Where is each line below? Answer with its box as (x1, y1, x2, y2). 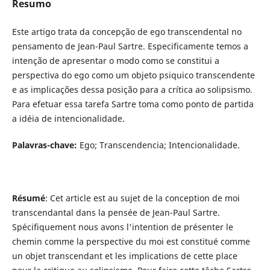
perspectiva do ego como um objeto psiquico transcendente (11, 69, 255, 81)
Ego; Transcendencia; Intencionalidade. (77, 139, 240, 151)
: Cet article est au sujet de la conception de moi (45, 192, 240, 204)
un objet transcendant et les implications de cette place (11, 250, 237, 262)
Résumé (11, 192, 45, 204)
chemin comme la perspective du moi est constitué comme (11, 236, 250, 248)
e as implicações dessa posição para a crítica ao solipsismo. (11, 84, 253, 96)
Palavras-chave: (11, 139, 77, 151)
